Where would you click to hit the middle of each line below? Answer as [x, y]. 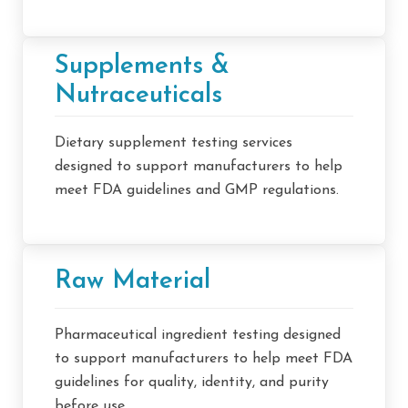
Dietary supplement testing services [173, 143]
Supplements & [142, 67]
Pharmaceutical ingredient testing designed [198, 336]
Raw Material [133, 281]
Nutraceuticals [138, 96]
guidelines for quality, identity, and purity [192, 383]
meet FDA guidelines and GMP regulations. [197, 191]
